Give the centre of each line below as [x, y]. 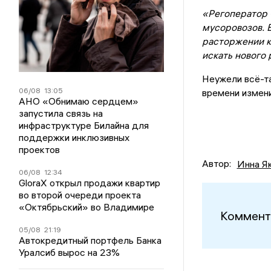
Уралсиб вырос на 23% [70, 252]
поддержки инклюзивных [74, 137]
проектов [40, 149]
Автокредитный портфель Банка [90, 240]
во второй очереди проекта [80, 195]
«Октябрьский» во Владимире [87, 207]
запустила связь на [61, 113]
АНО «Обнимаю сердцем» [79, 101]
